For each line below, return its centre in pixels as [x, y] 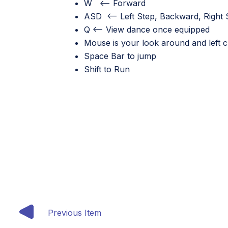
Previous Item [75, 213]
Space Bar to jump [120, 56]
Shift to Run [107, 69]
